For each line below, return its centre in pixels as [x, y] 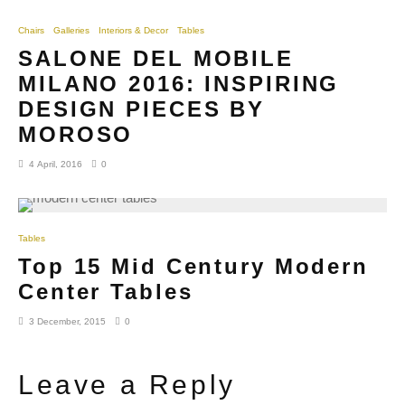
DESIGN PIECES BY [142, 108]
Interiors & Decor [133, 30]
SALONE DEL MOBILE [156, 58]
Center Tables [106, 291]
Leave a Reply [127, 384]
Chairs [31, 30]
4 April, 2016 [56, 164]
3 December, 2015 [67, 321]
